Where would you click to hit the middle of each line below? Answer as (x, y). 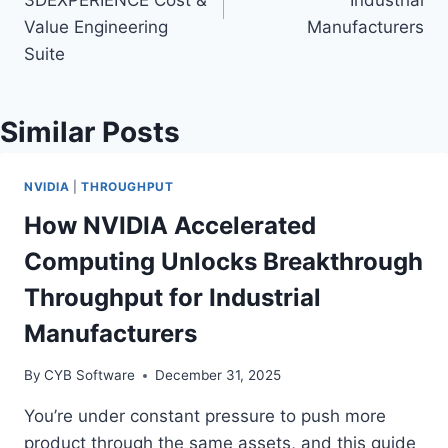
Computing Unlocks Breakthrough (223, 261)
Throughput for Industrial (172, 297)
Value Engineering (96, 27)
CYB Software (90, 375)
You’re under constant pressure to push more (205, 416)
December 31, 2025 (218, 375)
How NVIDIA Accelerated (170, 225)
